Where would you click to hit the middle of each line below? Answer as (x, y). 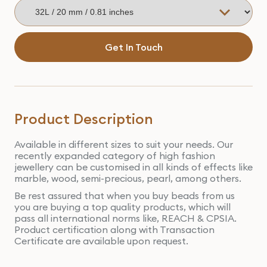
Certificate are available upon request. (101, 241)
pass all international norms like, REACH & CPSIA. (125, 218)
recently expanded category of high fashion (115, 156)
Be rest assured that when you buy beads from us (125, 196)
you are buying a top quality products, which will (122, 207)
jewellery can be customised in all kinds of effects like (133, 167)
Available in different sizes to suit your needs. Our (124, 145)
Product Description (84, 119)
